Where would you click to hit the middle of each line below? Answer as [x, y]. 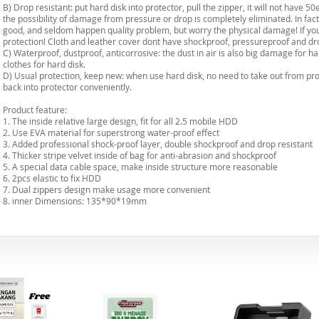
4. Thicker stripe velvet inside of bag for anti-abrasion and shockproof [140, 155]
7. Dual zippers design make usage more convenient [106, 189]
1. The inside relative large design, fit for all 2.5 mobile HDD [120, 121]
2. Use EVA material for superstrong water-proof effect [111, 132]
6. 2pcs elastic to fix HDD [52, 178]
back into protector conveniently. [67, 87]
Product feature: [35, 110]
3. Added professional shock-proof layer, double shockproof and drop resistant [158, 144]
